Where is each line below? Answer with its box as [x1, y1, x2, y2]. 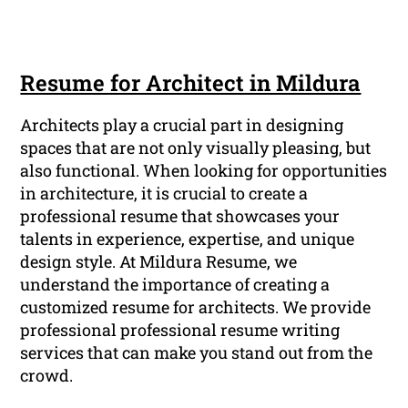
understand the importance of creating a [20, 272, 331, 295]
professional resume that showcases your [20, 204, 341, 227]
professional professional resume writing [20, 318, 341, 341]
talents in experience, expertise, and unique [20, 227, 355, 250]
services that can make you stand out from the [20, 341, 373, 363]
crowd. [20, 363, 74, 386]
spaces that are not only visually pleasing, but [20, 136, 372, 158]
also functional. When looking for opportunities [20, 158, 388, 181]
